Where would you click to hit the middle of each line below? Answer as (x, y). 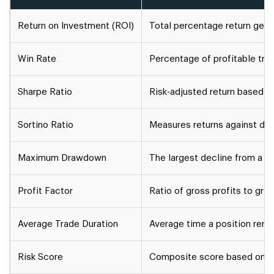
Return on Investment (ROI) (76, 26)
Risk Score (40, 257)
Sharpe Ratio (45, 92)
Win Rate (37, 59)
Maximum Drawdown (62, 158)
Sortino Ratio (46, 125)
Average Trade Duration (68, 224)
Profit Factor (45, 191)
